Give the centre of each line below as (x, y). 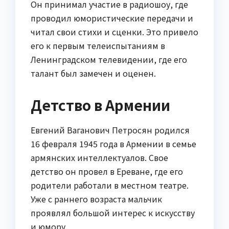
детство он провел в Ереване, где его (107, 171)
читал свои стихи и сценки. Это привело (114, 32)
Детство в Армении (100, 105)
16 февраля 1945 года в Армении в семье (113, 143)
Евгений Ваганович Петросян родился (110, 130)
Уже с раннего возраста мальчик (96, 199)
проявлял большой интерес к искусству (113, 212)
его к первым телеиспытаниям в (98, 46)
